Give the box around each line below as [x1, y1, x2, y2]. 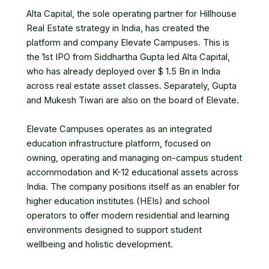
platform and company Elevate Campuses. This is [26, 37, 229, 49]
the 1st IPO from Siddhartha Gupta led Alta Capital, [26, 52, 230, 63]
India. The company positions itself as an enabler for [26, 181, 240, 192]
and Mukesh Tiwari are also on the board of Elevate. [26, 95, 239, 106]
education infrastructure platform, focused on [26, 138, 211, 149]
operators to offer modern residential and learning [26, 210, 229, 221]
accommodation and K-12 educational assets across [26, 166, 238, 178]
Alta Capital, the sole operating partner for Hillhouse [26, 8, 237, 20]
